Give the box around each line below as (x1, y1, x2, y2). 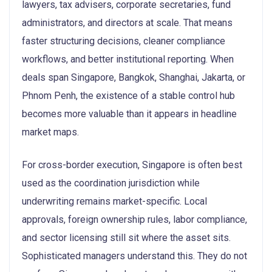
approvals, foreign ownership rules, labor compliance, (22, 213, 247, 225)
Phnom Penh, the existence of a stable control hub (22, 89, 235, 101)
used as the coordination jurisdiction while (22, 177, 200, 189)
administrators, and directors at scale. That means (22, 16, 233, 29)
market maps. (22, 126, 79, 138)
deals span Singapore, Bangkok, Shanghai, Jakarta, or (22, 71, 245, 83)
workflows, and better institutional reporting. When (22, 53, 234, 65)
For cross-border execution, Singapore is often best (22, 158, 242, 171)
